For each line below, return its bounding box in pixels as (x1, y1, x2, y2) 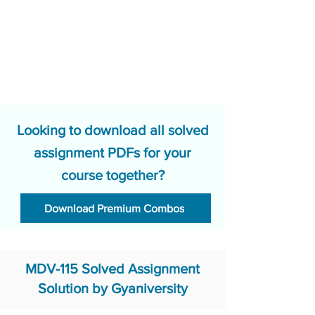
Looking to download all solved (16, 122, 209, 138)
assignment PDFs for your (34, 145, 191, 160)
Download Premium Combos (44, 202, 184, 214)
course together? (60, 167, 165, 183)
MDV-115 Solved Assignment (25, 261, 200, 276)
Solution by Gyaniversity (37, 281, 188, 296)
